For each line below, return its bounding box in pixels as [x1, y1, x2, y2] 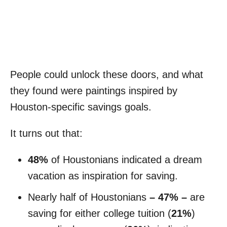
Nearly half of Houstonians [28, 191, 146, 203]
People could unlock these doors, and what [10, 68, 203, 80]
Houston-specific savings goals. [10, 101, 152, 112]
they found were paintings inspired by [10, 85, 177, 96]
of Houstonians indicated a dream [48, 154, 202, 165]
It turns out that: [10, 127, 83, 139]
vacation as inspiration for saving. [28, 170, 178, 181]
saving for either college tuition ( [28, 207, 171, 219]
